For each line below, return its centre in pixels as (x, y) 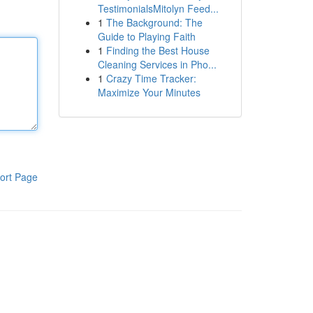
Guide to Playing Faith (146, 36)
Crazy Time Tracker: (151, 78)
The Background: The (154, 22)
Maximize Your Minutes (149, 92)
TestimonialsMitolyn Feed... (158, 8)
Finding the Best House (158, 50)
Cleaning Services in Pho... (157, 64)
